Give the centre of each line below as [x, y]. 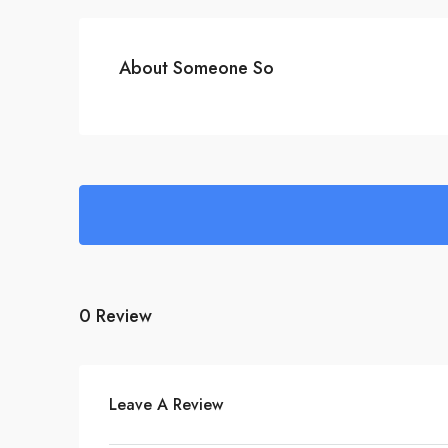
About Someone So [196, 68]
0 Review [115, 315]
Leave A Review [166, 405]
